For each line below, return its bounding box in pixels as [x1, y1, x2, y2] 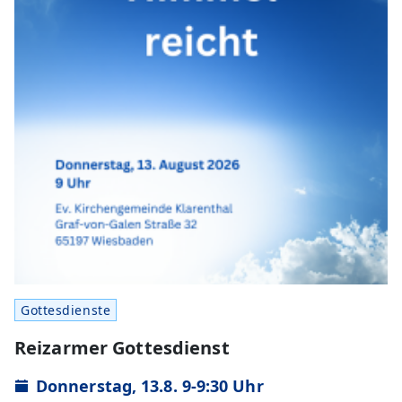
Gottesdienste [21, 301, 111, 319]
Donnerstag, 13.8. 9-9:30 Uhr [36, 374, 264, 397]
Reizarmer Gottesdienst [14, 335, 230, 360]
